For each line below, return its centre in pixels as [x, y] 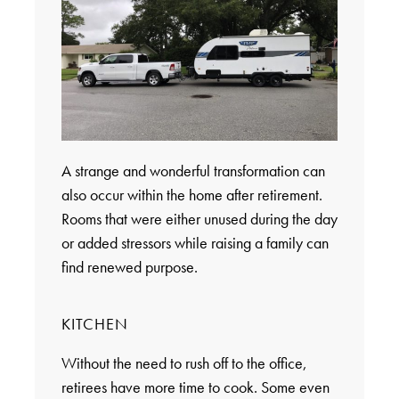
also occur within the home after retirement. [191, 194]
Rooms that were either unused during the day [199, 218]
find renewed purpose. [129, 266]
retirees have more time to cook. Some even [195, 387]
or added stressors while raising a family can [195, 242]
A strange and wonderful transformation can [193, 170]
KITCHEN [94, 323]
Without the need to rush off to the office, [184, 362]
